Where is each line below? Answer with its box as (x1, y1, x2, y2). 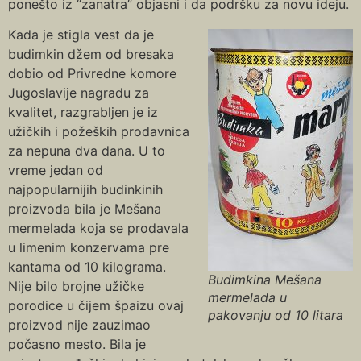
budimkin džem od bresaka (8, 45, 174, 62)
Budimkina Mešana (208, 271, 322, 288)
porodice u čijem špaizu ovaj (8, 297, 184, 313)
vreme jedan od (8, 161, 103, 178)
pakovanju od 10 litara (208, 306, 343, 323)
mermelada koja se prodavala (8, 219, 189, 236)
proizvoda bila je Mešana (8, 200, 161, 217)
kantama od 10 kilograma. (8, 258, 166, 275)
